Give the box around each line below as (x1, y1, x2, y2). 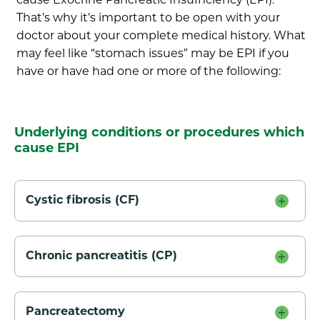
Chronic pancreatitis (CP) (26, 251, 177, 262)
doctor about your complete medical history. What (16, 31, 306, 42)
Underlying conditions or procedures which (14, 126, 304, 140)
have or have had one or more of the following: (16, 66, 284, 78)
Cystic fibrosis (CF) (26, 195, 139, 206)
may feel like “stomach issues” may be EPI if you (16, 49, 289, 60)
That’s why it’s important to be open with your (16, 13, 280, 24)
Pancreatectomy (26, 306, 125, 318)
